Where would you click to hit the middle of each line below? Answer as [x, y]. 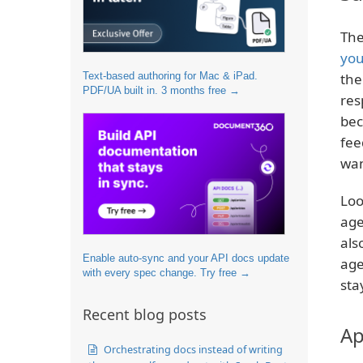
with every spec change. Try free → [167, 272]
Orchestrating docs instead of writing [192, 349]
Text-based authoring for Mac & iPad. [170, 75]
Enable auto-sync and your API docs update [186, 258]
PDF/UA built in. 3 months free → [161, 90]
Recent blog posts [145, 314]
